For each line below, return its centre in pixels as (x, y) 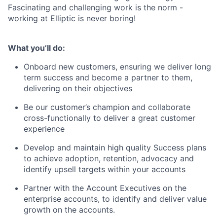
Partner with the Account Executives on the (105, 188)
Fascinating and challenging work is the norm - (95, 8)
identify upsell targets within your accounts (105, 169)
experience (44, 129)
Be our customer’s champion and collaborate (107, 107)
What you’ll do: (37, 48)
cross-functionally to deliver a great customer (110, 118)
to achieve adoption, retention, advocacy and (109, 159)
